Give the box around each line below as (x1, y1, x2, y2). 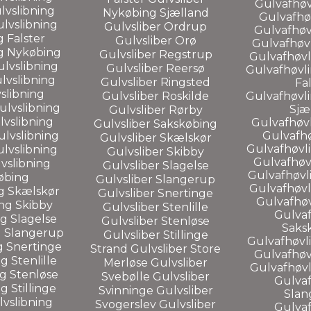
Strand (90, 242, 131, 255)
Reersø (166, 61, 205, 75)
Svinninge (98, 283, 156, 297)
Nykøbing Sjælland (102, 6, 209, 19)
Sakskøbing (153, 117, 217, 131)
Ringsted (160, 75, 210, 89)
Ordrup (164, 19, 207, 33)
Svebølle (101, 269, 153, 283)
